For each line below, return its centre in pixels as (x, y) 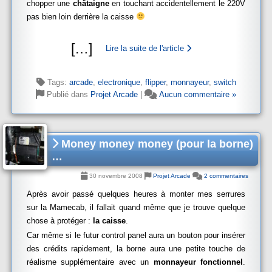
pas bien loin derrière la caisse (81, 17)
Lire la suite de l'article (146, 48)
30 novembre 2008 (116, 176)
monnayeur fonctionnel (198, 262)
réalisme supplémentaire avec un (90, 262)
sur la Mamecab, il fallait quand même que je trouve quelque (136, 207)
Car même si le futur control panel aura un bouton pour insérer (136, 235)
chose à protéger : (60, 221)
